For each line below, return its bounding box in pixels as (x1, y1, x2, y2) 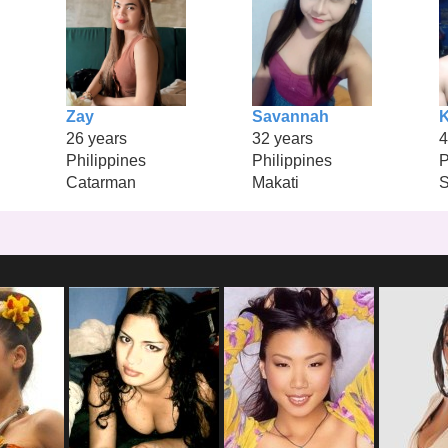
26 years (65, 130, 127, 148)
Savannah (252, 108, 330, 126)
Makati (252, 174, 300, 192)
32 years (252, 130, 314, 148)
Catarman (65, 174, 136, 192)
